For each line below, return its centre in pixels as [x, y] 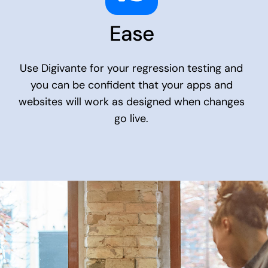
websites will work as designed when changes [131, 102]
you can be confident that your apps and [131, 85]
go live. [132, 119]
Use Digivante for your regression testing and [132, 68]
